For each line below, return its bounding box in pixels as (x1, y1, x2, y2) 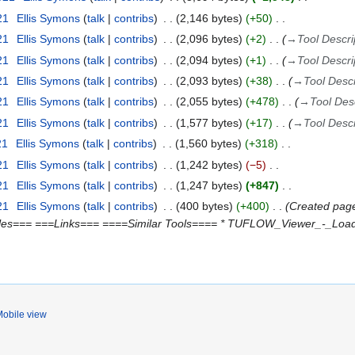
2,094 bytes (179, 53, 239, 67)
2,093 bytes (179, 74, 239, 87)
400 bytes (179, 200, 229, 213)
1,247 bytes (179, 178, 239, 192)
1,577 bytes (179, 116, 239, 129)
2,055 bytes (179, 95, 239, 109)
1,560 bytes (178, 137, 238, 151)
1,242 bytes (179, 158, 239, 171)
